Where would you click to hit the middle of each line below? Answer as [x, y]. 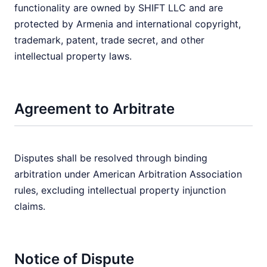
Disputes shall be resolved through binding [111, 158]
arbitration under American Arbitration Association [128, 174]
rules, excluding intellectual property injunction [120, 190]
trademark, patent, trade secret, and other [109, 40]
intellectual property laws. [73, 56]
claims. [30, 206]
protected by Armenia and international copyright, [128, 24]
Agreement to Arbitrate [94, 109]
